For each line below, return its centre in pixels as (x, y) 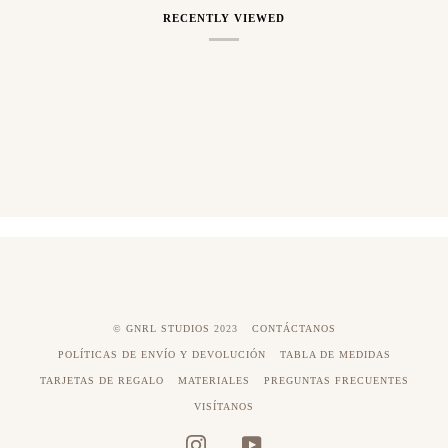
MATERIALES (213, 380)
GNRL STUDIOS (167, 328)
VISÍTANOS (224, 406)
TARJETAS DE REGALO (101, 380)
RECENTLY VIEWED (224, 18)
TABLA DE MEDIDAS (335, 354)
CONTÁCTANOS (293, 328)
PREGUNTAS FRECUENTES (336, 380)
